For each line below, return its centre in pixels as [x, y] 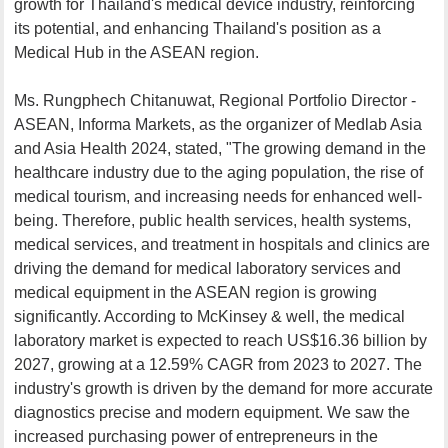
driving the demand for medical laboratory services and [208, 268]
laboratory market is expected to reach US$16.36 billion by [221, 340]
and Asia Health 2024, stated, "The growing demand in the [220, 148]
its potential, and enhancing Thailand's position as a [198, 28]
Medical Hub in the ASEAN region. [137, 52]
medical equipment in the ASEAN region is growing [196, 292]
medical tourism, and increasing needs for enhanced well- [218, 196]
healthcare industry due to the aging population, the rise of [219, 172]
